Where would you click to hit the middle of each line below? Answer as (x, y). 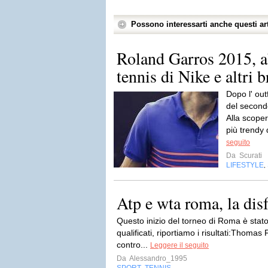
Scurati (250, 156)
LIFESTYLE (245, 165)
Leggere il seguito (179, 245)
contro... (133, 245)
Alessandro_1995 (158, 258)
